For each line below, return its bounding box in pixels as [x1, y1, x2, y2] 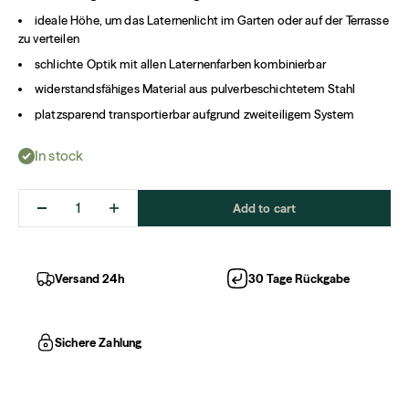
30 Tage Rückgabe [248, 271, 351, 287]
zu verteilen [18, 30, 79, 46]
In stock [35, 147, 84, 165]
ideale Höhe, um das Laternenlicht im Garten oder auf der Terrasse [35, 12, 389, 27]
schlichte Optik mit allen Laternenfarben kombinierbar [35, 56, 326, 71]
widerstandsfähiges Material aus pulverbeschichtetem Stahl [35, 81, 356, 97]
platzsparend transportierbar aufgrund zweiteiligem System [35, 107, 354, 122]
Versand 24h [55, 271, 124, 287]
